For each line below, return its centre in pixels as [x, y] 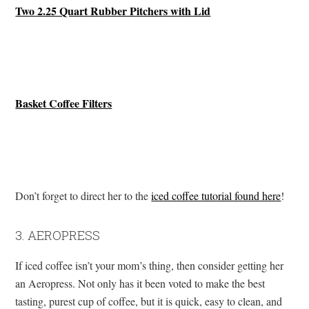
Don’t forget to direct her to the [83, 195]
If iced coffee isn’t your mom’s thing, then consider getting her [150, 265]
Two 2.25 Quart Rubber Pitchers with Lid [113, 10]
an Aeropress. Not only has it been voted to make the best [140, 283]
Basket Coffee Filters [64, 103]
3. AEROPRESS [58, 235]
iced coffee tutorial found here [216, 195]
